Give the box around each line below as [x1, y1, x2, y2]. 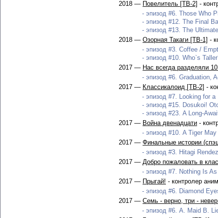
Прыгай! [143, 178, 166, 185]
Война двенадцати [143, 119, 197, 127]
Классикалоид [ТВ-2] [143, 83, 204, 91]
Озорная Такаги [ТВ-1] [143, 36, 208, 43]
